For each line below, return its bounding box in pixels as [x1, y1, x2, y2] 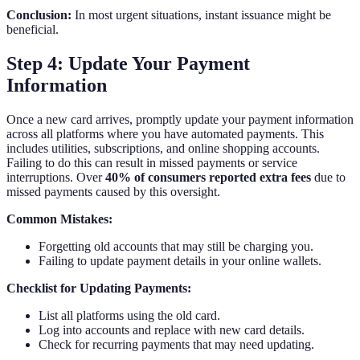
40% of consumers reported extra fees [105, 170, 311, 184]
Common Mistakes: [6, 211, 112, 226]
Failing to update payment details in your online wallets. [39, 253, 321, 268]
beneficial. [6, 22, 59, 37]
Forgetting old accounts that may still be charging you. [39, 239, 313, 253]
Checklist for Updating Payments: [6, 280, 191, 295]
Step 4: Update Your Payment [6, 53, 250, 75]
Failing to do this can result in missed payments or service [6, 155, 297, 170]
